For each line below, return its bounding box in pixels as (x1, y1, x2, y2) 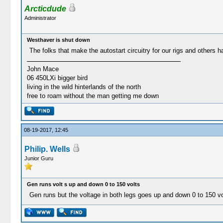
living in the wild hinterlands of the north (26, 83, 141, 91)
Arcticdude (24, 4, 66, 13)
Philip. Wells (24, 145, 70, 153)
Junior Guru (24, 155, 53, 161)
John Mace (26, 65, 59, 73)
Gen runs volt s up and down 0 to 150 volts (26, 181, 140, 187)
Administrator (24, 15, 56, 21)
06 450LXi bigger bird (26, 74, 88, 82)
